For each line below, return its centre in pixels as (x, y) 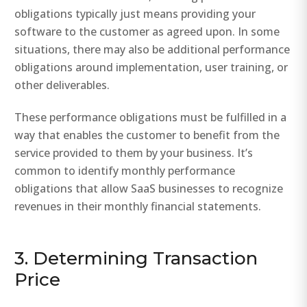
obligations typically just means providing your (135, 14)
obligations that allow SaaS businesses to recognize (149, 189)
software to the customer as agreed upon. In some (147, 32)
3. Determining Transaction (136, 258)
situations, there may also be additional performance (152, 50)
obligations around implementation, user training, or (151, 67)
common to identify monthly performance (125, 171)
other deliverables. (62, 85)
